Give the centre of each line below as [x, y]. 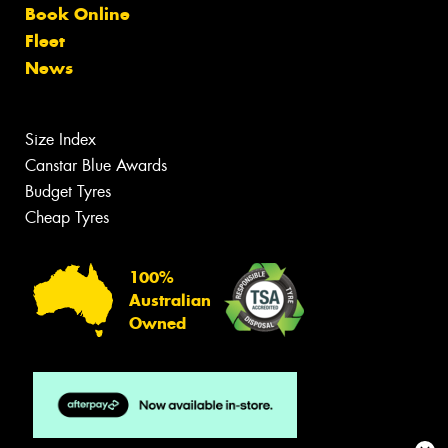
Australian [170, 300]
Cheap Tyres [67, 218]
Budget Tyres [68, 192]
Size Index [60, 140]
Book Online [77, 14]
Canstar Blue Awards [96, 166]
